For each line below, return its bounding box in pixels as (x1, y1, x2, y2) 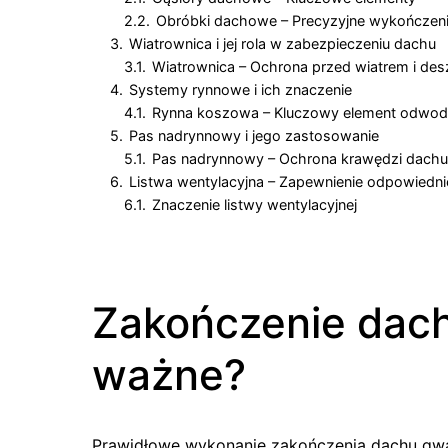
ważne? (92, 349, 246, 400)
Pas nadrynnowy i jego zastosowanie (129, 127, 379, 144)
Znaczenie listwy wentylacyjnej (152, 196, 357, 213)
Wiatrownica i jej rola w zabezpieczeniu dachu (129, 35, 436, 52)
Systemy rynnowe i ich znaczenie (129, 81, 352, 98)
